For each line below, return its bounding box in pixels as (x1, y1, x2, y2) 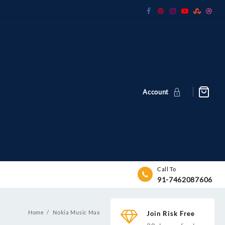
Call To (157, 165, 176, 172)
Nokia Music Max (53, 209, 100, 216)
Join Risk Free (146, 209, 195, 217)
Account (143, 87, 169, 96)
